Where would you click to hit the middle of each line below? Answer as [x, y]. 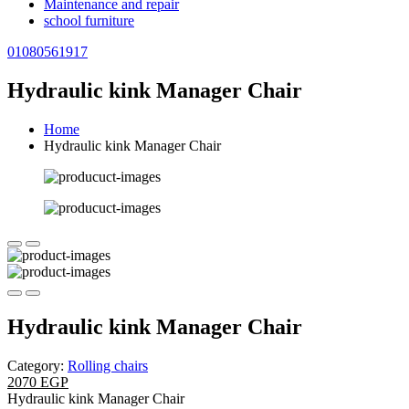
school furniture [89, 21]
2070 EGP [38, 382]
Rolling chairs [108, 365]
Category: [37, 365]
